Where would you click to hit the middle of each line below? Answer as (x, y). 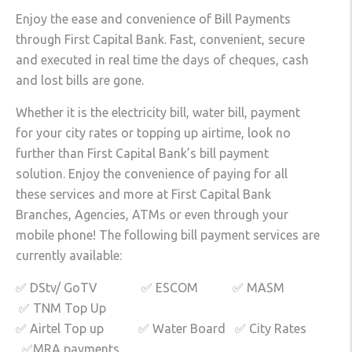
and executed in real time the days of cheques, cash (162, 60)
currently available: (69, 256)
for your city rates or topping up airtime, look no (153, 133)
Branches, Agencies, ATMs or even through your (152, 215)
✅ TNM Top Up (61, 308)
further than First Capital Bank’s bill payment (142, 154)
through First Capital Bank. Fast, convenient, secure (160, 40)
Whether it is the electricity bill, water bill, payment (158, 113)
